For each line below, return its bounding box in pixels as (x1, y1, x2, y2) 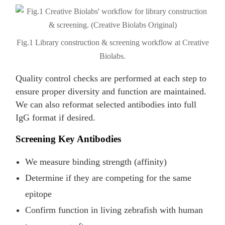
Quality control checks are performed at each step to (16, 73, 207, 83)
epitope (25, 189, 52, 199)
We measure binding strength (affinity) (25, 157, 167, 167)
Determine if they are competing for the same (25, 173, 192, 183)
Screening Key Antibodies (16, 133, 122, 144)
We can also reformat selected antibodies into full (16, 99, 197, 109)
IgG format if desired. (16, 112, 96, 123)
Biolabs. (99, 51, 126, 60)
